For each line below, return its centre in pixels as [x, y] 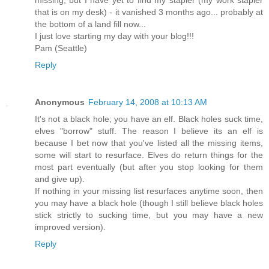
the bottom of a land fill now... [90, 24]
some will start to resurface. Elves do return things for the [149, 155]
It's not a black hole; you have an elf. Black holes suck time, [149, 119]
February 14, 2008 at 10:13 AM [148, 102]
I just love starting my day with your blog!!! [114, 36]
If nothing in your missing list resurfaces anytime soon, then [149, 191]
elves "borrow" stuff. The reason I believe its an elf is [149, 131]
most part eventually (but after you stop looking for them [149, 167]
